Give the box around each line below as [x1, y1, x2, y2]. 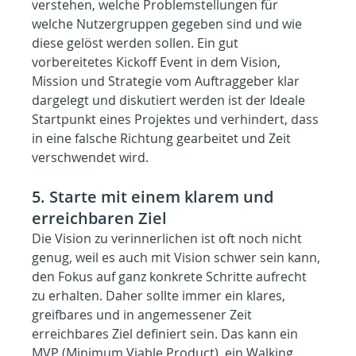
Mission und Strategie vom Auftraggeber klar [32, 72, 304, 91]
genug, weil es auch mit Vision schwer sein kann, [32, 249, 324, 267]
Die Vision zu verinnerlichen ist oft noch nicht [32, 230, 306, 248]
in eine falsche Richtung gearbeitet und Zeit [32, 130, 295, 148]
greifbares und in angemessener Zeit [32, 306, 256, 324]
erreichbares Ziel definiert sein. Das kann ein [32, 325, 302, 343]
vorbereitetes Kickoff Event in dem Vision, [32, 53, 284, 72]
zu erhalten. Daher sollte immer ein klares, [32, 287, 289, 305]
